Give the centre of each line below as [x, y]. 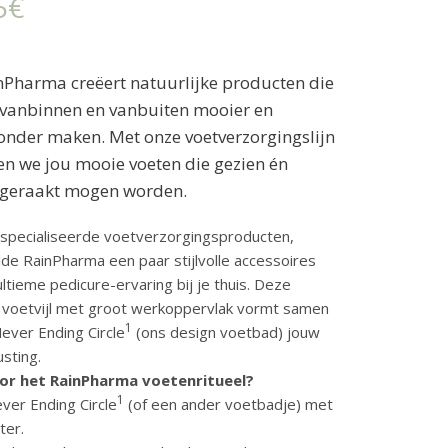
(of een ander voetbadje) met [229, 404]
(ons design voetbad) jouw [226, 332]
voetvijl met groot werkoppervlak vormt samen [166, 308]
